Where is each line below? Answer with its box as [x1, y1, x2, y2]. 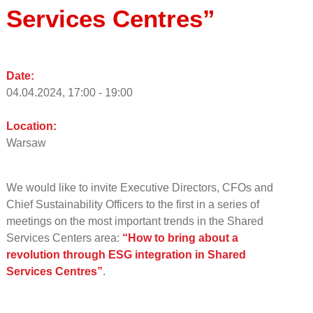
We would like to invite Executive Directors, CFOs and [6, 181, 273, 194]
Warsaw [6, 136, 46, 149]
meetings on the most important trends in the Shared [6, 214, 263, 227]
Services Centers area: [6, 231, 122, 244]
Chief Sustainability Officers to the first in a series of [6, 198, 259, 210]
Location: [6, 119, 57, 132]
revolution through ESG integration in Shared [6, 248, 246, 261]
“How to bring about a [122, 231, 238, 244]
